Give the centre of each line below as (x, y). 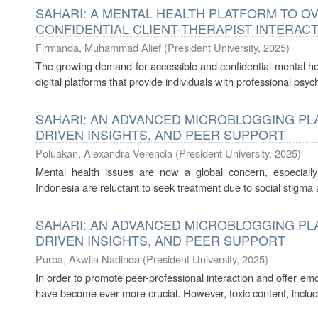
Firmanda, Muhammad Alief (98, 47)
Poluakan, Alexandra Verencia (104, 153)
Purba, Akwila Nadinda (88, 259)
